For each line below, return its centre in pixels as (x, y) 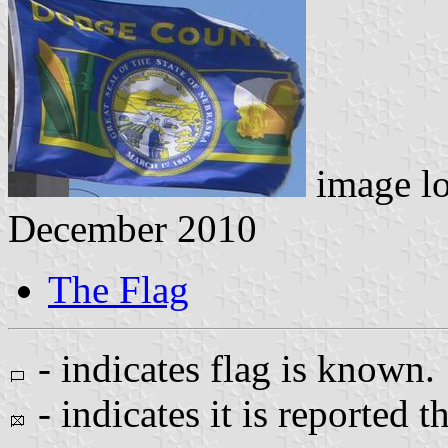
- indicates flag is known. (231, 368)
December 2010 (132, 228)
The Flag (118, 289)
